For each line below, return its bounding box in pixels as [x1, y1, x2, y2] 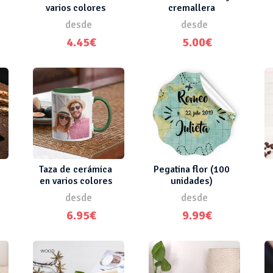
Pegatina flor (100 [153, 163, 230, 175]
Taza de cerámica [39, 163, 112, 175]
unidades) [170, 174, 213, 187]
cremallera [168, 1, 215, 14]
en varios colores [39, 174, 112, 187]
